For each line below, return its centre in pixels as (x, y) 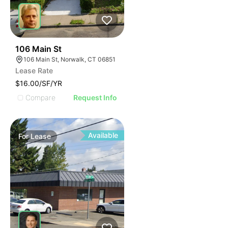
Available (103, 135)
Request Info (95, 97)
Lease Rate (34, 70)
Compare (40, 97)
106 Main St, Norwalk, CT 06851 (69, 59)
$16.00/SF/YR (39, 83)
